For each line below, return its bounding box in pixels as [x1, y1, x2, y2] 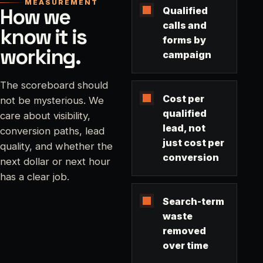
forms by [162, 33, 206, 46]
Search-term [162, 195, 224, 207]
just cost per [162, 136, 224, 149]
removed [162, 224, 206, 237]
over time [162, 239, 208, 251]
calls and [162, 19, 207, 31]
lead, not [162, 122, 205, 134]
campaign [162, 48, 211, 60]
